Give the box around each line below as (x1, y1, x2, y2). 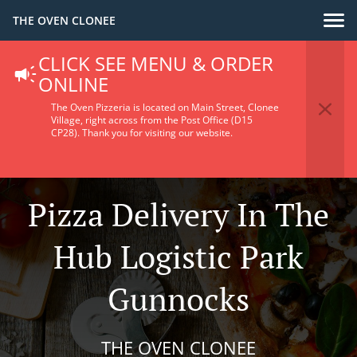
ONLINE (38, 71, 108, 97)
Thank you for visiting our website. (82, 126, 233, 139)
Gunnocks (108, 277, 249, 320)
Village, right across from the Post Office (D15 (51, 113, 253, 127)
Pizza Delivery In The (28, 193, 329, 235)
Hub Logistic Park (53, 235, 304, 277)
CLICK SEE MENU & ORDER (38, 50, 273, 76)
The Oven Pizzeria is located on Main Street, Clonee (51, 100, 279, 114)
